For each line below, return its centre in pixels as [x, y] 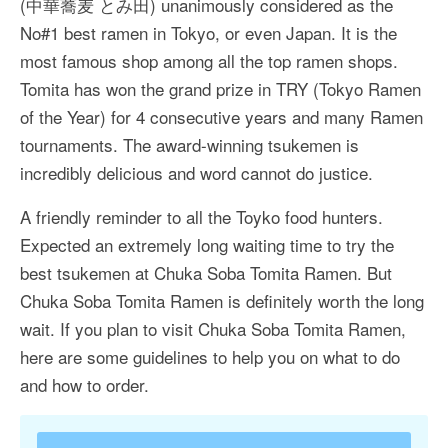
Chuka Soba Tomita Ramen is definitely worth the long [222, 300]
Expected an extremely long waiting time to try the [207, 244]
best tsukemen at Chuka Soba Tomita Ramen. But [206, 272]
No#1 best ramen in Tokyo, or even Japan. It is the [208, 32]
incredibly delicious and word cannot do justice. [196, 172]
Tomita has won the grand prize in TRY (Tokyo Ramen [220, 88]
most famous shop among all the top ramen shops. [209, 60]
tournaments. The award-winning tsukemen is [189, 144]
